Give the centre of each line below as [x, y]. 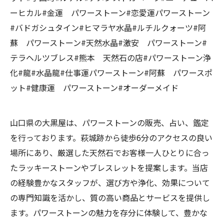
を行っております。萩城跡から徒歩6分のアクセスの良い [111, 138]
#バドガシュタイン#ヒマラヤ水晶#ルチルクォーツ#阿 [108, 28]
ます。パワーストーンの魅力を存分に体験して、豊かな [109, 213]
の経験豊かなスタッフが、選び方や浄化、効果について [110, 183]
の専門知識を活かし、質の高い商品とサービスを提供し [110, 198]
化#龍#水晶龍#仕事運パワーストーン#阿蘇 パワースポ [111, 73]
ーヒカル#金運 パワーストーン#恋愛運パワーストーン [110, 13]
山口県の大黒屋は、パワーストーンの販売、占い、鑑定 [109, 123]
